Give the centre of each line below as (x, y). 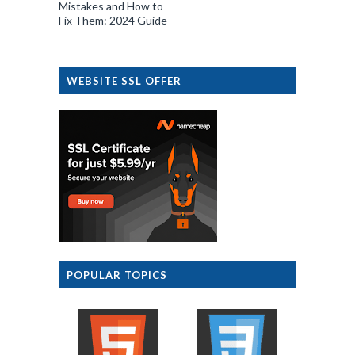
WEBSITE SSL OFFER (124, 80)
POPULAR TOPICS (117, 275)
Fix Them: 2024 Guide (113, 20)
